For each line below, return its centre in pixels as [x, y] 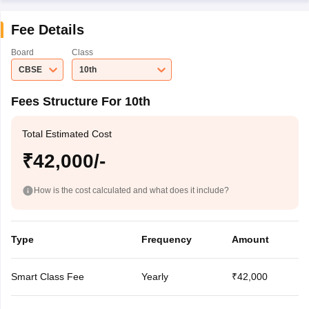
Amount [250, 239]
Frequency [166, 239]
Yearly [154, 276]
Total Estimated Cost [67, 134]
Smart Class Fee [47, 276]
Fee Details [47, 30]
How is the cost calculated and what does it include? [131, 190]
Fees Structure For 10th [80, 101]
